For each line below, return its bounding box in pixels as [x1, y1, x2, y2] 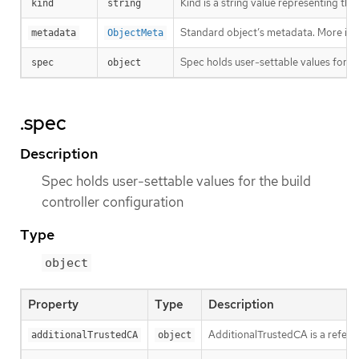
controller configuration [42, 193, 184, 212]
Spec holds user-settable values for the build [42, 172, 311, 191]
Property [28, 296, 79, 313]
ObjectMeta [107, 27, 163, 39]
